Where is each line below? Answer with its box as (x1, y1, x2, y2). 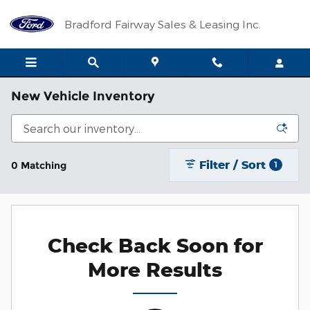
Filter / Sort (199, 157, 266, 172)
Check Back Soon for (47, 233, 263, 258)
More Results (88, 257, 222, 282)
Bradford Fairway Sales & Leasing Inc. (64, 17, 261, 30)
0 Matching (11, 158, 66, 172)
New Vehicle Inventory (11, 89, 155, 103)
